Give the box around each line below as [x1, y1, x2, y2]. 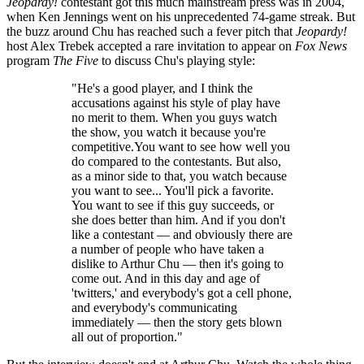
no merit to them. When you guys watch [71, 110, 277, 124]
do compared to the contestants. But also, [71, 154, 281, 168]
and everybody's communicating [71, 300, 237, 314]
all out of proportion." [71, 329, 183, 344]
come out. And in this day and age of [71, 271, 260, 285]
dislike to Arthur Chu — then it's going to [71, 256, 284, 271]
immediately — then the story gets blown [71, 314, 282, 329]
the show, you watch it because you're [71, 124, 266, 139]
